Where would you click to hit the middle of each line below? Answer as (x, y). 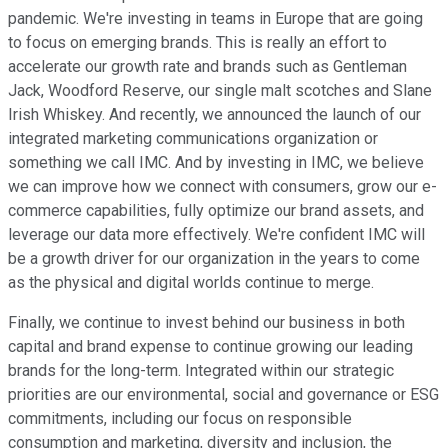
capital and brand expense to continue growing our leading (210, 347)
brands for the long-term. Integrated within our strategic (201, 371)
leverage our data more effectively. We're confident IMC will (216, 235)
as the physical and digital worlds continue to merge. (191, 283)
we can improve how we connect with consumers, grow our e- (222, 187)
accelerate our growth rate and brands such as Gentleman (207, 67)
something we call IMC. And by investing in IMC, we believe (216, 163)
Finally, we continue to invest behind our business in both (206, 323)
